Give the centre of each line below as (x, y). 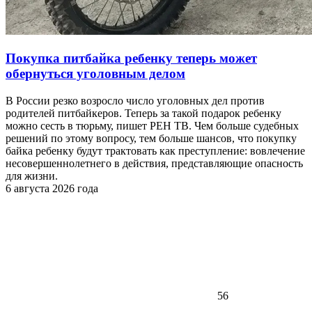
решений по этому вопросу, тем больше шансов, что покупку (151, 138)
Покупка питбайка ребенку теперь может (131, 58)
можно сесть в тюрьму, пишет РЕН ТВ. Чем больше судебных (152, 125)
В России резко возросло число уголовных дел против (135, 100)
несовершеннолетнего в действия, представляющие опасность (154, 163)
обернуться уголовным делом (95, 73)
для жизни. (32, 175)
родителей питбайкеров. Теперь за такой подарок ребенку (143, 113)
